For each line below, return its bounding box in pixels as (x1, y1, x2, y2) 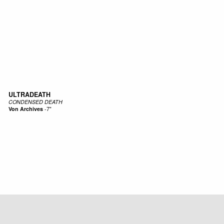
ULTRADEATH (8, 90, 50, 99)
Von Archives (8, 105, 43, 113)
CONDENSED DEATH (8, 98, 62, 106)
